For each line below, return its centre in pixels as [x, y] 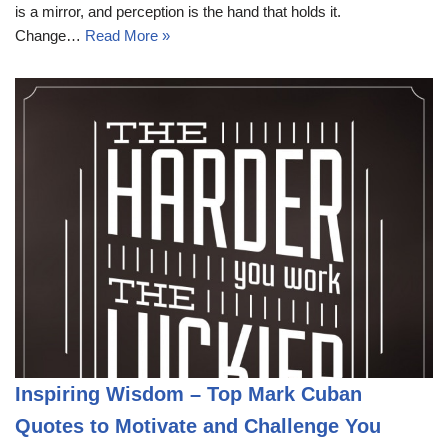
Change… [50, 35]
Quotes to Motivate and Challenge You [198, 425]
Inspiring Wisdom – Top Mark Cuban [188, 393]
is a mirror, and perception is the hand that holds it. [178, 11]
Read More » [127, 35]
